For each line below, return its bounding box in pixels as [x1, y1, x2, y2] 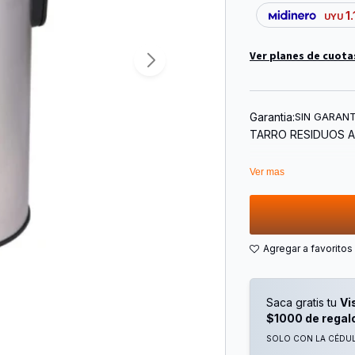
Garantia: [250, 109, 295, 124]
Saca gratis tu [266, 296, 340, 310]
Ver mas [250, 166, 284, 178]
